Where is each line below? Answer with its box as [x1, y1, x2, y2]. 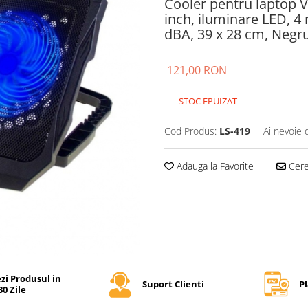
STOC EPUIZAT [177, 95, 237, 107]
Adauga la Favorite [174, 159, 254, 173]
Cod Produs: [164, 124, 217, 137]
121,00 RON [167, 63, 227, 78]
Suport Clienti [142, 277, 204, 290]
